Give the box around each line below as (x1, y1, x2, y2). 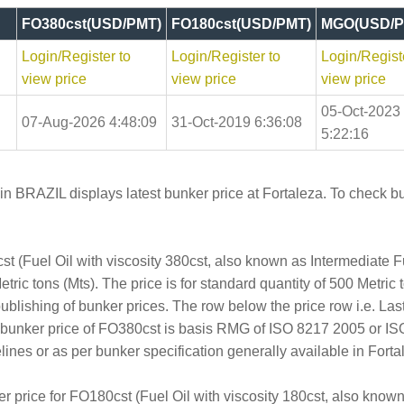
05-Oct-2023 (321, 103, 400, 119)
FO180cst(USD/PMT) (171, 15, 311, 32)
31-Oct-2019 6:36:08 (171, 114, 302, 130)
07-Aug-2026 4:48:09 (22, 114, 157, 130)
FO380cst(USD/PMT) (22, 15, 161, 32)
